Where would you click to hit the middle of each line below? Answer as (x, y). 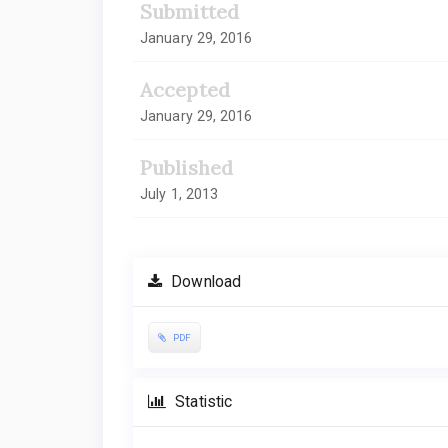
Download (204, 281)
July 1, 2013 (179, 193)
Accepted (185, 89)
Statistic (202, 402)
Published (186, 167)
